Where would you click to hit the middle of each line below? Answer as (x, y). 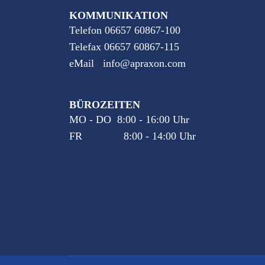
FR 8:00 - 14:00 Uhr (132, 136)
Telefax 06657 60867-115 (124, 47)
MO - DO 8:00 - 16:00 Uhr (129, 119)
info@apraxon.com (144, 63)
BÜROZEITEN (105, 105)
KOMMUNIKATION (119, 15)
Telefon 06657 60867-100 (125, 30)
